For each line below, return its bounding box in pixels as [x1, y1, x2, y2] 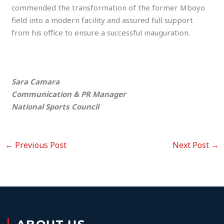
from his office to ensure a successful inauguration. [11, 27, 190, 38]
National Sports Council [11, 101, 99, 112]
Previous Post [13, 139, 67, 151]
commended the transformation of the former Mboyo [11, 2, 205, 13]
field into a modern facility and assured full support [11, 15, 193, 25]
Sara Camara [11, 76, 60, 87]
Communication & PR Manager [11, 89, 126, 99]
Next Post [172, 139, 211, 151]
